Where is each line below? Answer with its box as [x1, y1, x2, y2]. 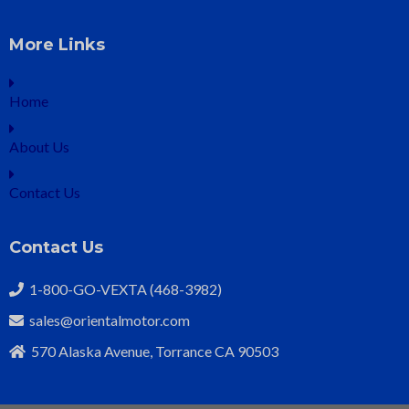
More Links [9, 35, 105, 56]
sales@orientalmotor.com [26, 311, 190, 330]
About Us [9, 138, 69, 156]
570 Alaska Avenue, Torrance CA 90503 [26, 342, 278, 361]
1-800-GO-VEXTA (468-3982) [24, 280, 222, 299]
